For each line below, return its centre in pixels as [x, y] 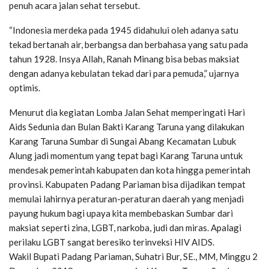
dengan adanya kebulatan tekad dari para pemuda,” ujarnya [124, 73]
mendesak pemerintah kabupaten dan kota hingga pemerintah [130, 170]
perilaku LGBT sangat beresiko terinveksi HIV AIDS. [112, 242]
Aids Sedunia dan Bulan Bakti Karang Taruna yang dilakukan [127, 126]
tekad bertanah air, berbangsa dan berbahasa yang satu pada [128, 44]
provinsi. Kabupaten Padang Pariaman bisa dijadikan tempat [127, 184]
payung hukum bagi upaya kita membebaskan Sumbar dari [121, 213]
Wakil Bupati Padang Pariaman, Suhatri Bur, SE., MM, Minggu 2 [133, 256]
